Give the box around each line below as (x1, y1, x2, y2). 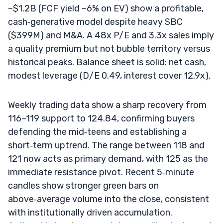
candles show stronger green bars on (8, 180, 159, 191)
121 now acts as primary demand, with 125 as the (8, 153, 208, 164)
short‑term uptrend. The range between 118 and (8, 139, 205, 151)
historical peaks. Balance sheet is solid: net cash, (8, 56, 206, 68)
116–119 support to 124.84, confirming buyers (8, 112, 195, 124)
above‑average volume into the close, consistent (8, 193, 209, 205)
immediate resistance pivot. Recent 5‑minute (8, 166, 194, 178)
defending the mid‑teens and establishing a (8, 126, 187, 137)
